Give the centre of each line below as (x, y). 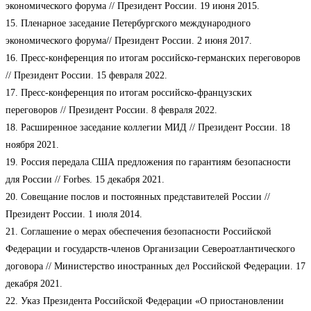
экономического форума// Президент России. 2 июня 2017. (129, 41)
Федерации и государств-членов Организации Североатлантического (150, 249)
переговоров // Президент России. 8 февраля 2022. (111, 110)
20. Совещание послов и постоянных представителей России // (138, 197)
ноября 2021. (32, 145)
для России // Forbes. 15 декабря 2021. (85, 180)
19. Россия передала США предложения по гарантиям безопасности (148, 162)
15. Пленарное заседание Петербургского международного (128, 24)
